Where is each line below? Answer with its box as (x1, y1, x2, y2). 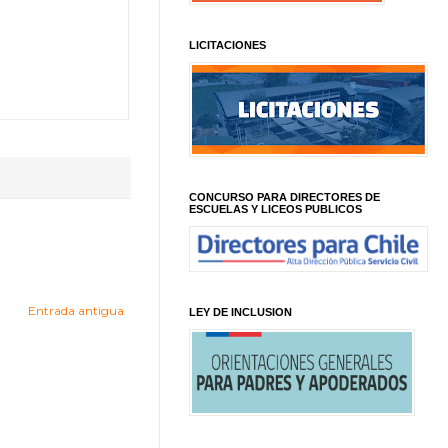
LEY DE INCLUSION (189, 305, 292, 318)
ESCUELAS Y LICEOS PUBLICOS (189, 202, 362, 215)
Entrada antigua (28, 302, 124, 318)
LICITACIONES (189, 38, 266, 51)
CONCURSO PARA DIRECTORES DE (189, 190, 380, 203)
